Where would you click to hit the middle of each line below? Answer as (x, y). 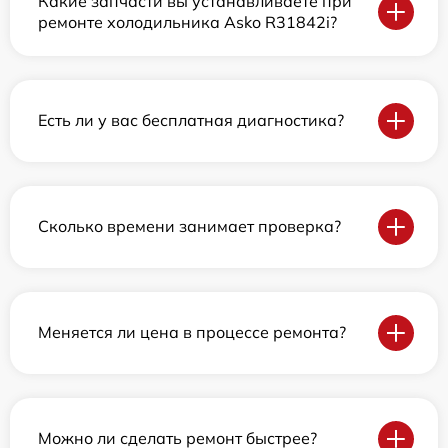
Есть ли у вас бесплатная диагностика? (191, 120)
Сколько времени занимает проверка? (189, 226)
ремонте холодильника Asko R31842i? (187, 21)
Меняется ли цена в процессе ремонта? (192, 332)
